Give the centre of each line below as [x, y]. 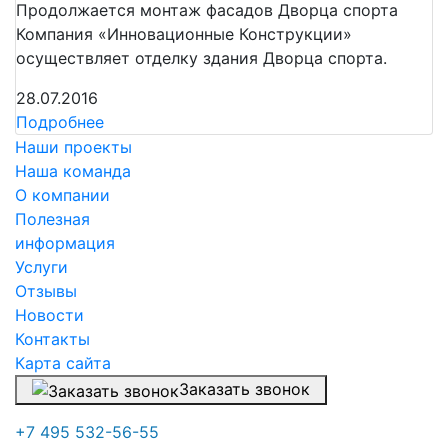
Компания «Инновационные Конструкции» [184, 34]
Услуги [41, 267]
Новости [49, 315]
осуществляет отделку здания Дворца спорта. [201, 58]
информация [65, 243]
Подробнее [60, 122]
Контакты [52, 339]
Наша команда [73, 171]
